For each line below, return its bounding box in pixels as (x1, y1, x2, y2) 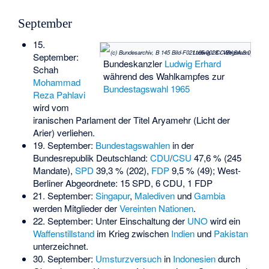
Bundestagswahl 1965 (103, 82, 190, 95)
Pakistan (213, 226, 248, 240)
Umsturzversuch (95, 252, 162, 265)
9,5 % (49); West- (169, 163, 241, 177)
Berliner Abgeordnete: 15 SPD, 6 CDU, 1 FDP (32, 176, 213, 189)
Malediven (134, 189, 175, 202)
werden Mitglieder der (32, 201, 119, 214)
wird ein (207, 214, 240, 227)
